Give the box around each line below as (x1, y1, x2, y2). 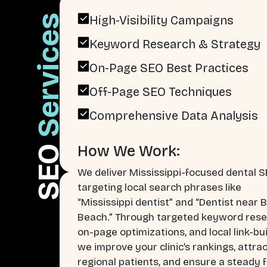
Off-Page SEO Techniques (89, 85, 232, 100)
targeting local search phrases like (77, 181, 241, 194)
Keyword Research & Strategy (89, 37, 260, 52)
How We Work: (77, 142, 180, 161)
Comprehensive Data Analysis (89, 108, 258, 123)
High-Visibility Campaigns (89, 13, 234, 28)
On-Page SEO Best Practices (89, 61, 249, 76)
